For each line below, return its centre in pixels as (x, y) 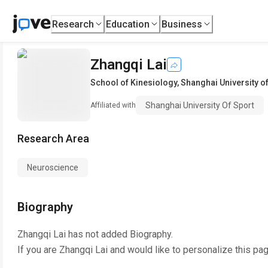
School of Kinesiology (134, 83)
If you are (38, 250)
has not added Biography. (119, 234)
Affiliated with (113, 105)
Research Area (53, 138)
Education (128, 24)
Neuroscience (53, 167)
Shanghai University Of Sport (200, 105)
